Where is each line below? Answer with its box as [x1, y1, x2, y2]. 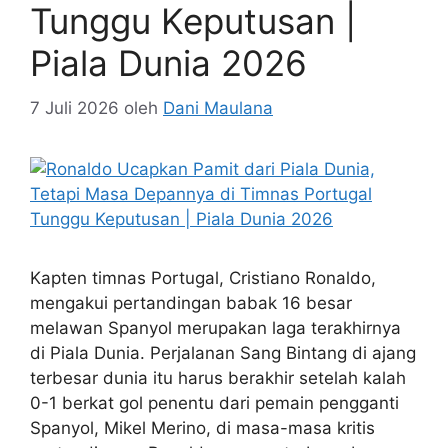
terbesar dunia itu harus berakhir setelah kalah [30, 367, 406, 388]
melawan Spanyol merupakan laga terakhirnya [30, 317, 401, 338]
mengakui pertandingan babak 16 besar [30, 292, 352, 313]
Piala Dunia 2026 [30, 42, 307, 84]
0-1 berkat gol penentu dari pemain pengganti [30, 392, 399, 413]
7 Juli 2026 [30, 97, 119, 118]
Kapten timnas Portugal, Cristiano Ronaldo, [30, 267, 376, 288]
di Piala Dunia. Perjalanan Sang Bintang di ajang [30, 342, 416, 363]
